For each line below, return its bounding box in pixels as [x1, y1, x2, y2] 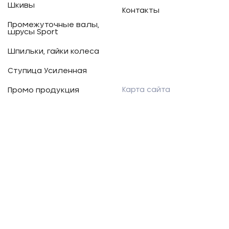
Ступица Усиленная [8, 67, 87, 75]
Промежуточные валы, [8, 21, 99, 29]
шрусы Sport [8, 29, 58, 36]
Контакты [122, 7, 159, 14]
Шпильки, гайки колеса [8, 48, 99, 55]
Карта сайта [122, 86, 170, 94]
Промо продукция [8, 87, 79, 94]
